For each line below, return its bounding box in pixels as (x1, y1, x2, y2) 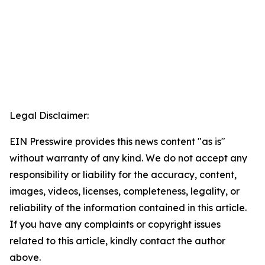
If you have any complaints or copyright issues (9, 218, 221, 231)
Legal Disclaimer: (9, 109, 89, 122)
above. (9, 251, 41, 264)
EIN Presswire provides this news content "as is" (9, 135, 225, 148)
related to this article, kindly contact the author (9, 235, 225, 247)
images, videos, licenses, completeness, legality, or (9, 185, 240, 198)
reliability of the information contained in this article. (9, 202, 247, 214)
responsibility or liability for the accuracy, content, (9, 169, 237, 181)
